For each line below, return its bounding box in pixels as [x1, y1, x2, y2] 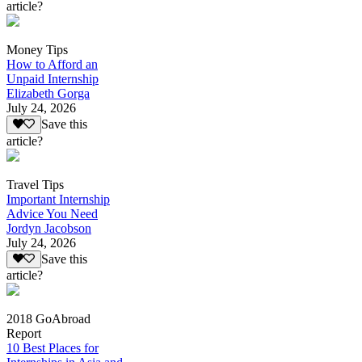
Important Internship [6, 192, 110, 206]
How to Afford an [6, 57, 98, 72]
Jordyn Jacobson [6, 221, 91, 235]
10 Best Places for [6, 340, 99, 355]
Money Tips [6, 43, 68, 57]
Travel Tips [6, 177, 64, 192]
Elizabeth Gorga [6, 86, 90, 101]
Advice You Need [6, 206, 98, 221]
